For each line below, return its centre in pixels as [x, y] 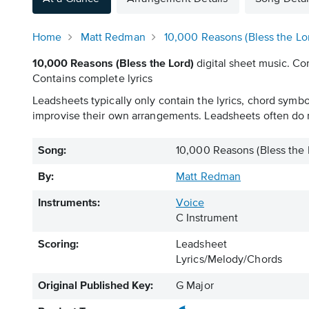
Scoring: [58, 245]
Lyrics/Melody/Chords [229, 260]
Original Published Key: [96, 286]
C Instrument [207, 219]
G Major [195, 286]
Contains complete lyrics [93, 79]
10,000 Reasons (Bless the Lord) [113, 64]
